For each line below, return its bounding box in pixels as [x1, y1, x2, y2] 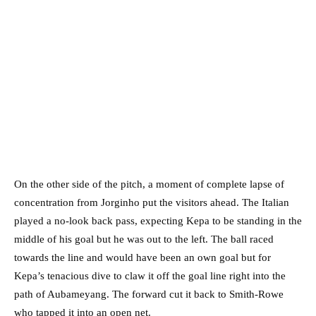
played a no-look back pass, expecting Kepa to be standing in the [14, 215, 302, 227]
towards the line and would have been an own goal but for [14, 252, 271, 264]
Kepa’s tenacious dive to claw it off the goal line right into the [14, 270, 286, 282]
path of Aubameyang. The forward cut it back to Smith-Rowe [14, 288, 284, 300]
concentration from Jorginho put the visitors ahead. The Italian [14, 197, 289, 209]
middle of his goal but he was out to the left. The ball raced [14, 233, 274, 245]
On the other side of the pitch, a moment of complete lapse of [14, 178, 284, 190]
